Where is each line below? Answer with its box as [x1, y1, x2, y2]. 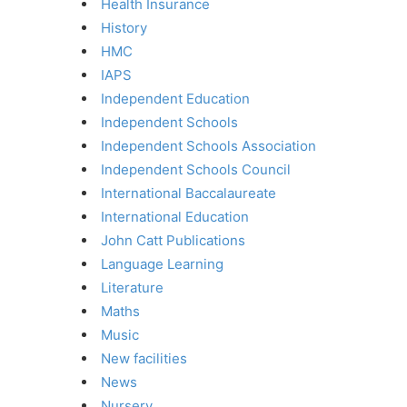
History [101, 19, 147, 37]
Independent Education [101, 90, 250, 108]
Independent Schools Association [101, 137, 316, 155]
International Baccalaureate [101, 184, 276, 203]
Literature [101, 279, 164, 297]
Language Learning [101, 255, 223, 273]
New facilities [101, 350, 187, 368]
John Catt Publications [101, 232, 245, 250]
